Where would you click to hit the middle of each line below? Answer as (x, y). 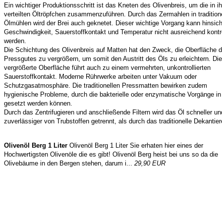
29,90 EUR (150, 163)
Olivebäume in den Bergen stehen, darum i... (69, 163)
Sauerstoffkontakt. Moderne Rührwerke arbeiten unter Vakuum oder (100, 77)
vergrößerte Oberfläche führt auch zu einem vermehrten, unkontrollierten (107, 68)
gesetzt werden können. (38, 103)
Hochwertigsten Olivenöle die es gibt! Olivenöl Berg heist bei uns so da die (111, 154)
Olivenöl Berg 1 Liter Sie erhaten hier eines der (135, 145)
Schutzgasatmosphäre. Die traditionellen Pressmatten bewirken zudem (106, 85)
